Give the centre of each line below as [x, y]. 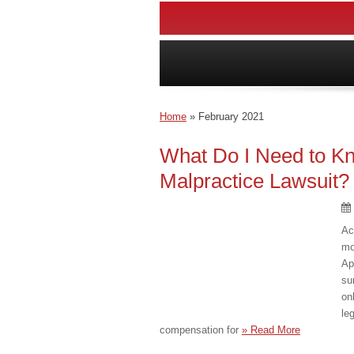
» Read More [271, 330]
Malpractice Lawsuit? [254, 181]
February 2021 [231, 117]
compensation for [201, 330]
